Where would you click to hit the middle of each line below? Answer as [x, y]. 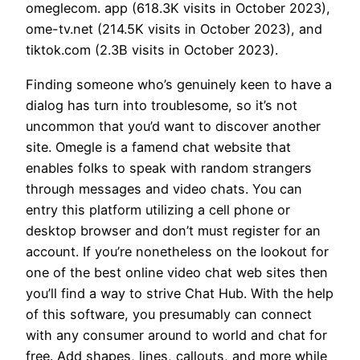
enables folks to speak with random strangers [169, 168]
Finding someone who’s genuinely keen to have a [179, 84]
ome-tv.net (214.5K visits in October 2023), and [174, 29]
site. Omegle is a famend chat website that [158, 147]
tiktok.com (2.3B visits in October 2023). [152, 50]
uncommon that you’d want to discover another [173, 126]
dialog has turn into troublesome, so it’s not [162, 105]
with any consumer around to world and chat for [176, 335]
